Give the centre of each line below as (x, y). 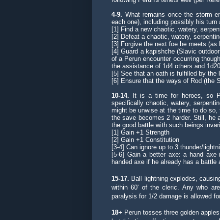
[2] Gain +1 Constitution (145, 140)
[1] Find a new (133, 29)
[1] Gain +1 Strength (140, 133)
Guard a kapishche (149, 52)
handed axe (129, 162)
